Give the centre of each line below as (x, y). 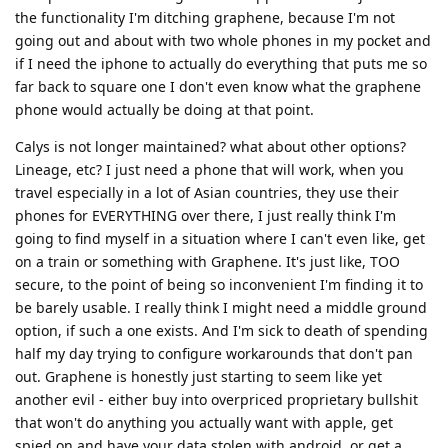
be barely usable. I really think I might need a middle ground (221, 308)
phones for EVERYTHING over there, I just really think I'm (205, 216)
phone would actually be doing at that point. (164, 110)
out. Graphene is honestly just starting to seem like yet (198, 377)
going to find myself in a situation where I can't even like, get (220, 239)
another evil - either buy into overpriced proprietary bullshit (216, 400)
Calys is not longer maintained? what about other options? (210, 147)
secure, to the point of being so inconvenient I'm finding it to (219, 285)
